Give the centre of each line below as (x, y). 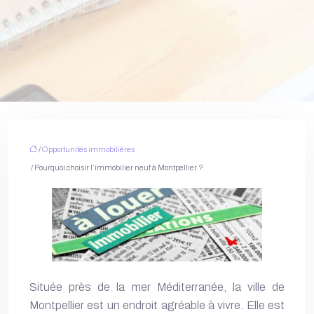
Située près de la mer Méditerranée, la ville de (157, 287)
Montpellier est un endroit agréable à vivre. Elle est (157, 305)
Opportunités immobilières (88, 149)
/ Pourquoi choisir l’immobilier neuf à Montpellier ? (116, 168)
